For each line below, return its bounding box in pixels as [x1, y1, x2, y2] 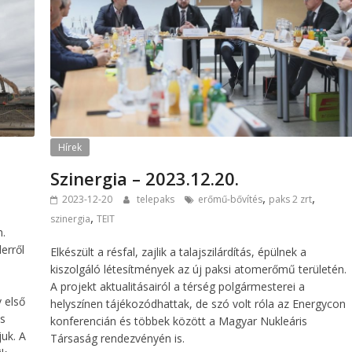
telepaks [137, 192, 178, 207]
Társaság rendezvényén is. [50, 331, 185, 346]
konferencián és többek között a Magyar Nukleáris [50, 313, 308, 329]
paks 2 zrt [269, 192, 313, 207]
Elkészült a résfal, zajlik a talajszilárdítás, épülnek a [50, 244, 307, 260]
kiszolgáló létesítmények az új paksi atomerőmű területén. [50, 262, 347, 277]
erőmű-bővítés [198, 192, 263, 207]
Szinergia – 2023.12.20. [50, 167, 240, 191]
